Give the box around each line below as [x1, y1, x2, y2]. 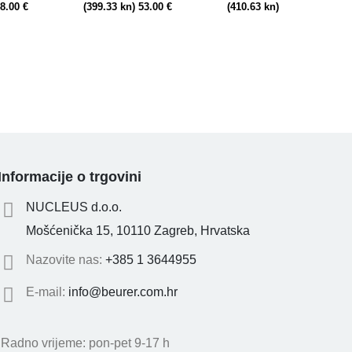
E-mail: [25, 285, 68, 299]
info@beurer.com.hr [68, 285, 178, 299]
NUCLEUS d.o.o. [25, 200, 122, 214]
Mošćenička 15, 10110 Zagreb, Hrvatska [25, 224, 250, 238]
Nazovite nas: [25, 253, 105, 267]
